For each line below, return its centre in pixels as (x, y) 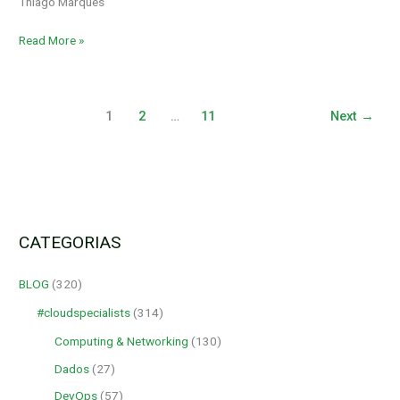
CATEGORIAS (70, 243)
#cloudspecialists (84, 313)
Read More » (52, 40)
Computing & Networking (122, 342)
